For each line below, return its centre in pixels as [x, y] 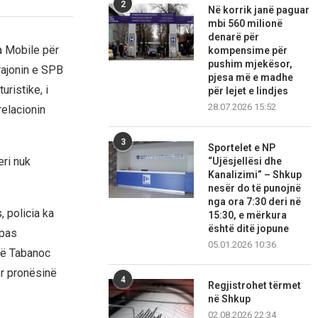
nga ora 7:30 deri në [255, 202]
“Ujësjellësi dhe [245, 161]
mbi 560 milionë [246, 24]
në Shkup [230, 299]
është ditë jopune [249, 229]
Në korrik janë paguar [259, 10]
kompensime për [248, 51]
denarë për [234, 37]
